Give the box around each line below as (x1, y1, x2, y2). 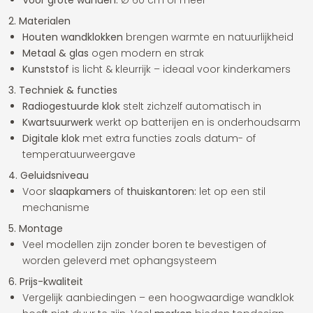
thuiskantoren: (126, 184, 196, 198)
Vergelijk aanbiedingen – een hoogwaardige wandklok (22, 291, 294, 305)
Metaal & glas (22, 46, 89, 60)
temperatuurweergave (22, 147, 136, 161)
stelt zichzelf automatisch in (120, 99, 261, 113)
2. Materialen (8, 14, 71, 28)
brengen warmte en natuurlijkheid (123, 30, 293, 44)
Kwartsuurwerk (22, 115, 93, 129)
